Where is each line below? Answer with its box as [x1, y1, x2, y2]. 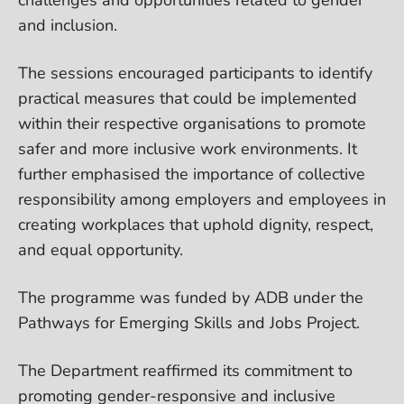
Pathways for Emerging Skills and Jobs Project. [18, 311, 360, 334]
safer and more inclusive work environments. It [18, 137, 357, 160]
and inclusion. [18, 14, 117, 36]
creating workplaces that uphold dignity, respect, [18, 213, 373, 235]
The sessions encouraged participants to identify [18, 61, 372, 84]
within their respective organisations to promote [18, 112, 366, 134]
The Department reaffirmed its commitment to [18, 359, 353, 381]
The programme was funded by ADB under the [18, 286, 363, 308]
